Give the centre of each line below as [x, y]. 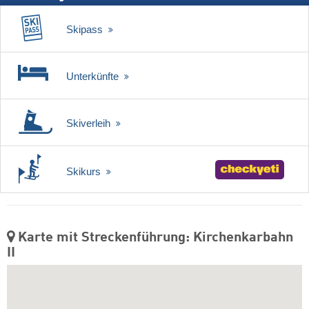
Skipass [86, 29]
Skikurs [85, 171]
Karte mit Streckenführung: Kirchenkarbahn [154, 238]
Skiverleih [90, 123]
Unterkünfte [94, 76]
